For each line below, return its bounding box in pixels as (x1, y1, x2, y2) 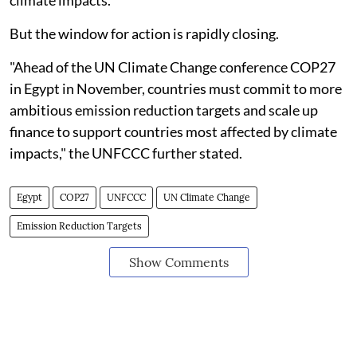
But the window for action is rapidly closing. (10, 25, 279, 42)
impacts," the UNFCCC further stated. (10, 144, 242, 162)
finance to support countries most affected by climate (10, 123, 337, 140)
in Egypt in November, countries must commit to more (10, 80, 342, 97)
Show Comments (128, 254, 229, 270)
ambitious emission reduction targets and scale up (10, 101, 318, 119)
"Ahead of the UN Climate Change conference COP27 (10, 58, 335, 76)
